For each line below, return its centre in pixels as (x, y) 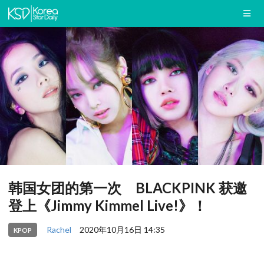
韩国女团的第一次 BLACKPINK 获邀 (128, 188)
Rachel (59, 229)
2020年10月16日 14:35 (122, 229)
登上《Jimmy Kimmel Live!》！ (108, 206)
